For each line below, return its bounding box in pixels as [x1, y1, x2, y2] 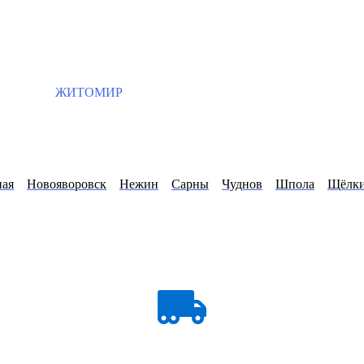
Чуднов [222, 177, 262, 192]
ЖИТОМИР [52, 85, 123, 99]
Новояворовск [27, 177, 106, 192]
